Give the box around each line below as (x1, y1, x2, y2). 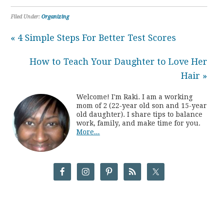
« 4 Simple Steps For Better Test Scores (11, 33, 177, 43)
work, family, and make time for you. (76, 119, 201, 127)
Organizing (41, 14, 70, 20)
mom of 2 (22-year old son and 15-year (76, 102, 207, 110)
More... (76, 128, 100, 136)
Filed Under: (11, 14, 42, 20)
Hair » (181, 71, 207, 81)
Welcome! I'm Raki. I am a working (76, 93, 193, 101)
